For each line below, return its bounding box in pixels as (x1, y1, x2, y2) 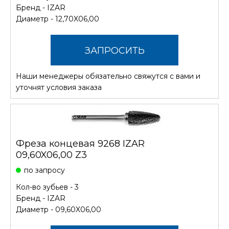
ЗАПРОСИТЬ (84, 44, 145, 56)
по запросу (24, 165, 65, 175)
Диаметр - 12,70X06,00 (16, 14, 99, 24)
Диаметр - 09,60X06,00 (16, 204, 101, 214)
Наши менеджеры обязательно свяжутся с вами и (16, 71, 200, 81)
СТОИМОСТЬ (83, 75, 146, 87)
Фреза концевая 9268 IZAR (16, 138, 145, 149)
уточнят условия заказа (16, 82, 102, 92)
